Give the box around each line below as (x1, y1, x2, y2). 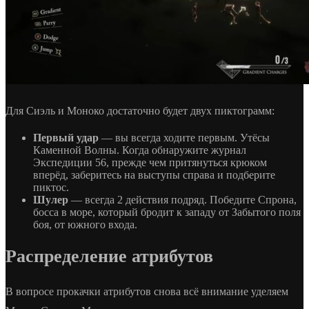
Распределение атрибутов (6, 246, 213, 267)
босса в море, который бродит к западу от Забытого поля (33, 206, 301, 219)
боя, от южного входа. (33, 219, 137, 231)
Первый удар (33, 132, 99, 144)
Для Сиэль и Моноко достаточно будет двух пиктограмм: (6, 105, 275, 117)
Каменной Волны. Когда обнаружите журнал (33, 144, 246, 157)
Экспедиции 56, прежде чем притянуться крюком (33, 157, 267, 169)
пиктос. (33, 181, 69, 194)
